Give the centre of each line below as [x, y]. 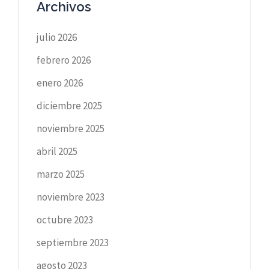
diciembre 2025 [69, 105]
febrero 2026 [64, 60]
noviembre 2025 [71, 128]
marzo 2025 [61, 174]
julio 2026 [57, 37]
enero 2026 [60, 83]
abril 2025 [57, 151]
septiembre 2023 [73, 242]
